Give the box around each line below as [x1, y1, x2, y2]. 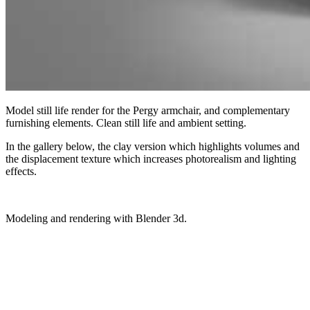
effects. [6, 165, 37, 177]
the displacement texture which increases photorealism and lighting [6, 152, 296, 165]
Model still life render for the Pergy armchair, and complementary [6, 104, 290, 116]
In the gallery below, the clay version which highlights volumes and [6, 140, 300, 152]
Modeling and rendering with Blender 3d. [6, 212, 187, 224]
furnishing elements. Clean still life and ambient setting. [6, 116, 246, 129]
